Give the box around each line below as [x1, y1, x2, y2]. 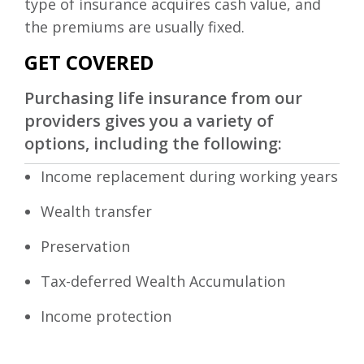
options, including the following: [24, 132, 282, 155]
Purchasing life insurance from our [24, 87, 302, 110]
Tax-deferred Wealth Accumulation [41, 271, 285, 292]
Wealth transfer [41, 201, 152, 222]
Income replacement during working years [41, 167, 338, 187]
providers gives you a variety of [24, 110, 274, 132]
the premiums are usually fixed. [24, 17, 245, 37]
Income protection [41, 306, 171, 327]
